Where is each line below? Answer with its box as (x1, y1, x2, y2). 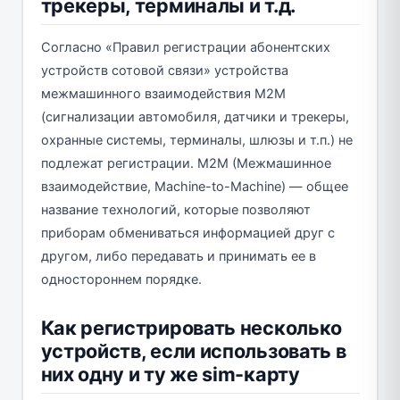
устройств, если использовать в (40, 338, 346, 362)
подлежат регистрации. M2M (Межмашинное (40, 154, 331, 171)
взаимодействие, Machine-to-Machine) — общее (40, 178, 348, 195)
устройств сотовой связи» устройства (40, 62, 288, 79)
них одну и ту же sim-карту (40, 362, 300, 386)
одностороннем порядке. (40, 271, 202, 287)
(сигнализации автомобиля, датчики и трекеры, (40, 108, 349, 125)
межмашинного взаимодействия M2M (40, 85, 286, 102)
